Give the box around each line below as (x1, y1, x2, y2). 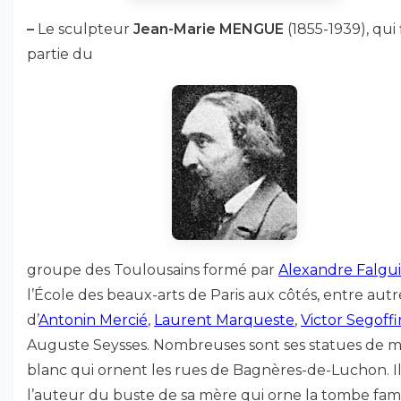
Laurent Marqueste (154, 311, 294, 328)
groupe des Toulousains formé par (27, 261, 278, 278)
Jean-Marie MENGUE (133, 21, 284, 38)
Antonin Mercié (38, 311, 148, 328)
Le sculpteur (38, 21, 133, 38)
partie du (27, 46, 93, 63)
